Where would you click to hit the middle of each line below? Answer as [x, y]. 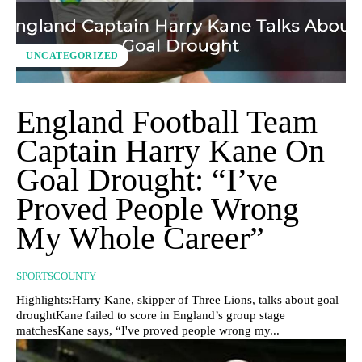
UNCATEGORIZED [72, 56]
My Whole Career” [140, 238]
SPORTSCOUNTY [56, 276]
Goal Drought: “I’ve [147, 180]
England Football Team [167, 122]
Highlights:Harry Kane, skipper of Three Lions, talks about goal [177, 300]
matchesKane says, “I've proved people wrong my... [148, 331]
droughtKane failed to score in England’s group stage [151, 316]
